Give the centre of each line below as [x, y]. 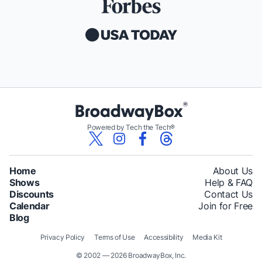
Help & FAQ [229, 182]
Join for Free [225, 206]
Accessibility [164, 237]
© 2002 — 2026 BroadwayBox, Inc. [131, 255]
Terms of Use [115, 237]
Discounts [32, 194]
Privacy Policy [63, 237]
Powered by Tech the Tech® [131, 127]
